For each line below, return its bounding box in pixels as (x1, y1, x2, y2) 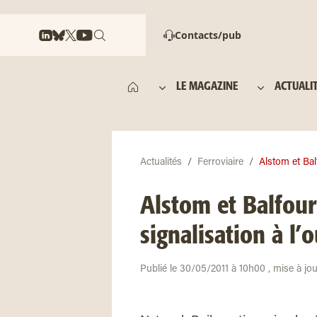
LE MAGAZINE (176, 81, 238, 92)
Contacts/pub (175, 28, 241, 42)
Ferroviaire (197, 158, 243, 168)
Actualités (140, 158, 182, 168)
